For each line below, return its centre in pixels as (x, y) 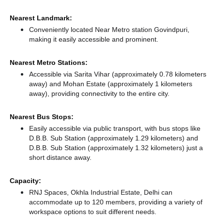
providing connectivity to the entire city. (110, 93)
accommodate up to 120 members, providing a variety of (116, 202)
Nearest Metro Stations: (49, 62)
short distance (52, 157)
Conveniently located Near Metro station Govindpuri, (109, 30)
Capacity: (25, 181)
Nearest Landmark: (41, 18)
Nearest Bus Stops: (42, 117)
